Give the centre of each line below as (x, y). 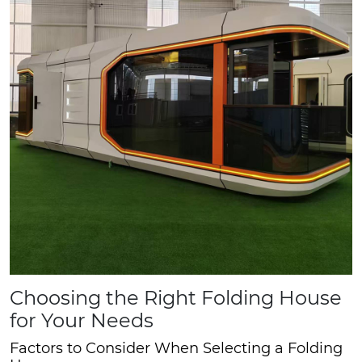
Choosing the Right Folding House (176, 297)
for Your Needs (82, 320)
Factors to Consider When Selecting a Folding (176, 348)
